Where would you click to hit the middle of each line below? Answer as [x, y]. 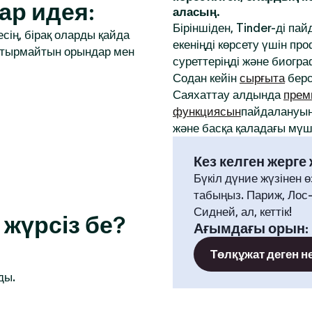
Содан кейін [206, 78]
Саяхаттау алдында [228, 95]
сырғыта [262, 78]
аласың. [196, 12]
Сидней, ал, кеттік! [243, 212]
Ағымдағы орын [249, 228]
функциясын [207, 111]
